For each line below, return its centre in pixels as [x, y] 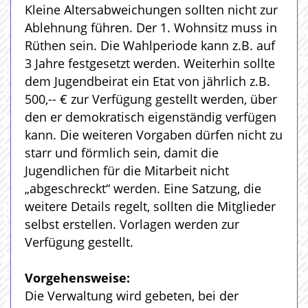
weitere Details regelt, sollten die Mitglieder [150, 206]
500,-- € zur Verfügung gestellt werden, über [151, 99]
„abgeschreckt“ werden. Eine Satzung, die [143, 188]
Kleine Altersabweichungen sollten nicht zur [151, 10]
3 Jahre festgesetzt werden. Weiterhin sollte [150, 63]
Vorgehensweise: [77, 278]
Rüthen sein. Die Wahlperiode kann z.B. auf [150, 45]
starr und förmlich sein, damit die [122, 153]
